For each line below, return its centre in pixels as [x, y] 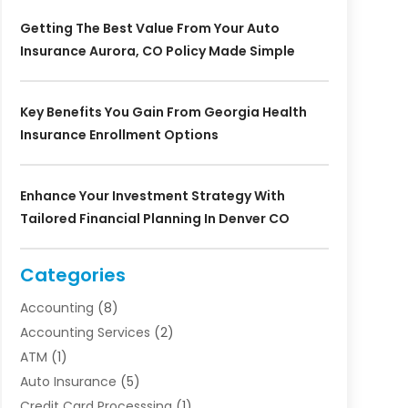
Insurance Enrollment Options [119, 134]
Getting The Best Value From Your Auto [149, 28]
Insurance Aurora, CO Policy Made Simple [157, 51]
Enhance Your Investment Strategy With [152, 195]
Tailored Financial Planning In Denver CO [154, 218]
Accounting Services [85, 332]
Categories [72, 275]
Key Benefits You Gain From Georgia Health [163, 112]
